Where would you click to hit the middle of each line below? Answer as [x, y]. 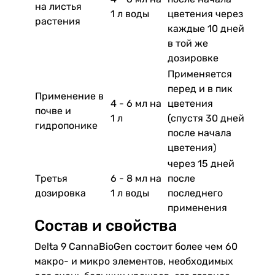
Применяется [200, 74]
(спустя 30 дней [206, 118]
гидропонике [66, 125]
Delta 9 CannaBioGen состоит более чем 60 [136, 246]
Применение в [69, 96]
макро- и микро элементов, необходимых [134, 261]
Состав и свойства [106, 225]
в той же [188, 43]
